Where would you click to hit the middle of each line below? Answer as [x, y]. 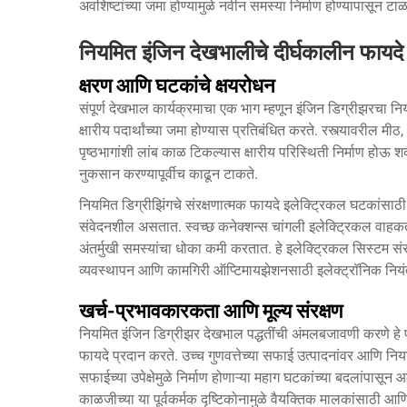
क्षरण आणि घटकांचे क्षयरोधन [177, 86]
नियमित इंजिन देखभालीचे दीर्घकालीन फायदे [241, 53]
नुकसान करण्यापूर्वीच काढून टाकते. [169, 174]
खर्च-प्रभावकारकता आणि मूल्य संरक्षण [211, 311]
